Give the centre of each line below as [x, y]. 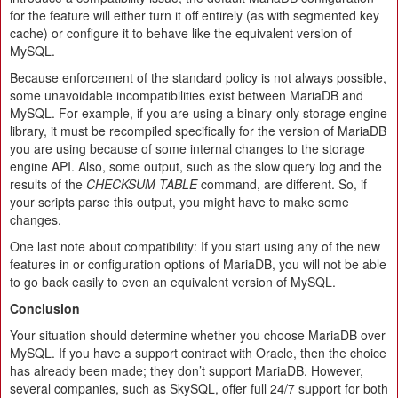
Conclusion [45, 308]
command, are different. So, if [282, 183]
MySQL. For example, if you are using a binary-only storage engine [199, 112]
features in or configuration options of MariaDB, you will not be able [198, 263]
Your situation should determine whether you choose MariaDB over [198, 334]
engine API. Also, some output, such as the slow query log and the [196, 166]
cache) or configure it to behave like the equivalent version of [181, 32]
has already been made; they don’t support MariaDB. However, [187, 370]
